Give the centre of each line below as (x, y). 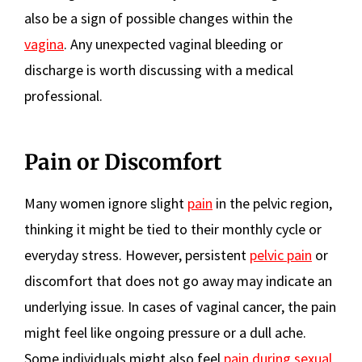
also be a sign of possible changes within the (158, 18)
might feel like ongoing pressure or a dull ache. (165, 332)
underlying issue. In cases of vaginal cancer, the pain (180, 306)
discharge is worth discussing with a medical (159, 69)
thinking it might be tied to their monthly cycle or (173, 229)
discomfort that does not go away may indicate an (178, 280)
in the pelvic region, (272, 203)
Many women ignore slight (106, 203)
